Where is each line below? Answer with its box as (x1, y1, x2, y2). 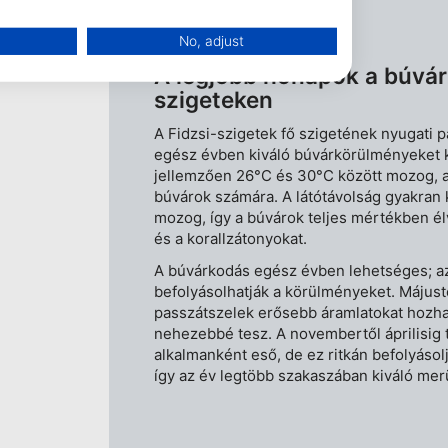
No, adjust (179, 32, 245, 49)
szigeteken (154, 85, 274, 113)
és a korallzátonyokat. (154, 228, 308, 248)
